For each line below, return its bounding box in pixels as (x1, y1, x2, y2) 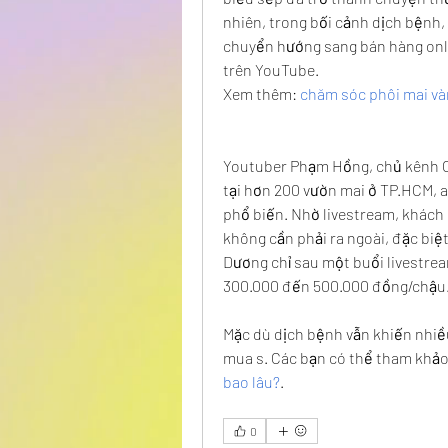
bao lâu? (223, 372, 280, 391)
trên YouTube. (223, 60, 319, 79)
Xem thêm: (223, 84, 300, 103)
